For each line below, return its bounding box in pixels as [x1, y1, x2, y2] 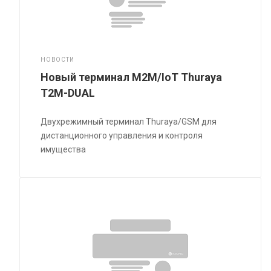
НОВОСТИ [41, 56, 74, 64]
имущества [41, 145, 87, 155]
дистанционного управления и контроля [41, 131, 203, 141]
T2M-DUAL [41, 87, 96, 100]
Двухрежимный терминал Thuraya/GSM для [41, 117, 217, 127]
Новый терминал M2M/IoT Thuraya [41, 71, 223, 84]
